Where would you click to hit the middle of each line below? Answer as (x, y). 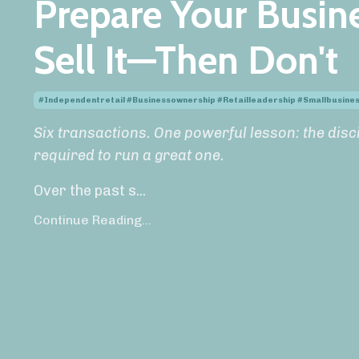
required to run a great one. (129, 155)
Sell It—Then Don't (186, 60)
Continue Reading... (93, 220)
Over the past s (85, 190)
